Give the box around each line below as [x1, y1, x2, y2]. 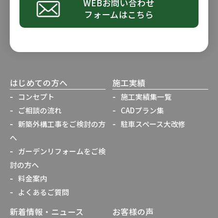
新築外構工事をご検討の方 [18, 118, 106, 129]
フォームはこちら [84, 8, 154, 20]
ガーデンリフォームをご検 [18, 145, 106, 156]
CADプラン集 [121, 105, 164, 115]
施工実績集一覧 [121, 91, 172, 102]
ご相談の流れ [18, 105, 62, 115]
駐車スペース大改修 [121, 118, 185, 129]
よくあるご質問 [18, 186, 69, 197]
